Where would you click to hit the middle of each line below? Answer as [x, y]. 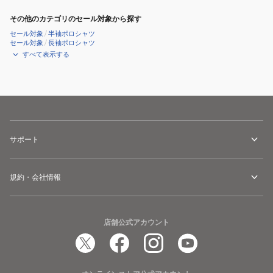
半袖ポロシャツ [72, 34]
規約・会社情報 [35, 177]
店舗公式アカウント [136, 222]
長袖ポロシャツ [72, 43]
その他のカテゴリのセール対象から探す [76, 19]
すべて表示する [46, 54]
